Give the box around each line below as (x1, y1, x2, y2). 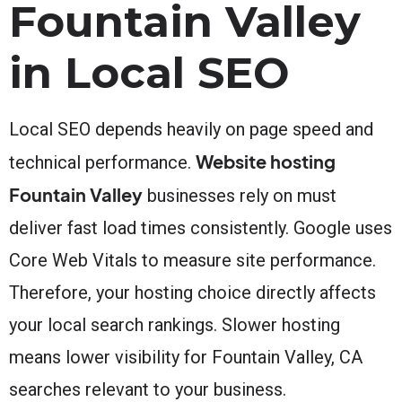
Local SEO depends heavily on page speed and (9, 118, 373, 140)
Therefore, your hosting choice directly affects (9, 281, 376, 303)
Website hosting (196, 149, 336, 172)
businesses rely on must (143, 184, 336, 206)
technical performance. (9, 151, 196, 173)
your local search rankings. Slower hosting (9, 313, 340, 336)
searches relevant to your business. (9, 378, 286, 400)
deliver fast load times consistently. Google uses (9, 216, 392, 239)
